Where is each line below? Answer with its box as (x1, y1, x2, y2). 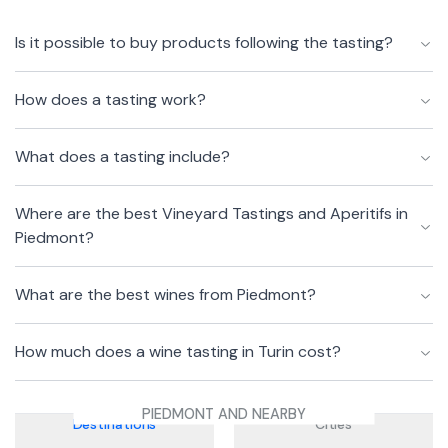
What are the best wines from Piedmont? (15, 284, 316, 305)
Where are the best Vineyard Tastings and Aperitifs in (15, 203, 408, 224)
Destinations (72, 415, 157, 433)
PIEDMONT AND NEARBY (141, 404, 306, 422)
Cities (314, 415, 353, 433)
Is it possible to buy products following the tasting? (15, 32, 393, 53)
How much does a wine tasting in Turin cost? (15, 341, 341, 362)
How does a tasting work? (15, 89, 206, 110)
